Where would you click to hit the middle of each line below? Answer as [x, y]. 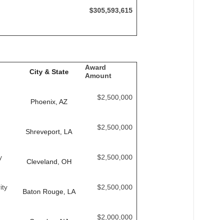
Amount [98, 76]
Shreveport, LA [49, 132]
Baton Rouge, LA [49, 192]
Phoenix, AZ [49, 102]
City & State [49, 72]
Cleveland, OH [49, 162]
